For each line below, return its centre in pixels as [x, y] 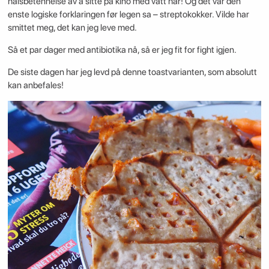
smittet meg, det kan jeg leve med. [72, 27]
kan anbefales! [35, 86]
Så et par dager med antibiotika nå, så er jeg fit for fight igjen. [122, 50]
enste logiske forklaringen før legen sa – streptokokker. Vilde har [128, 14]
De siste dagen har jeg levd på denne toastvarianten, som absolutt [132, 72]
